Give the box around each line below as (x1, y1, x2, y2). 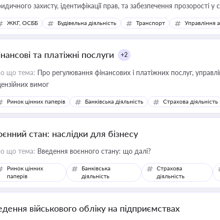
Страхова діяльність (163, 98, 218, 105)
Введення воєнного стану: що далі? (35, 147, 151, 155)
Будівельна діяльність (57, 19, 116, 27)
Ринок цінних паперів (7, 98, 65, 105)
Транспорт (136, 19, 165, 27)
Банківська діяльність (85, 98, 143, 105)
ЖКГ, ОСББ (7, 19, 38, 27)
